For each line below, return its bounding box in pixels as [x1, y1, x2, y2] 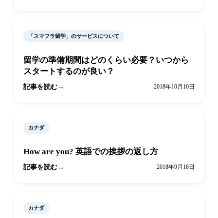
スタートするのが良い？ [23, 67, 114, 76]
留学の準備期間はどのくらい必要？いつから [23, 55, 189, 65]
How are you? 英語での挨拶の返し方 [23, 147, 158, 157]
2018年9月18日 [157, 163, 195, 171]
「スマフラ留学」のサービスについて [28, 33, 119, 39]
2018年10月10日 [154, 83, 195, 91]
